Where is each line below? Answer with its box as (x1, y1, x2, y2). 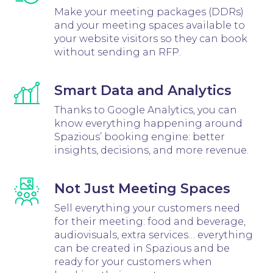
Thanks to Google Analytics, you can (54, 104, 237, 116)
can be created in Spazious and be (54, 242, 230, 254)
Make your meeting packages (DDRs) (54, 5, 244, 18)
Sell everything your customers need (54, 202, 240, 214)
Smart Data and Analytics (54, 82, 232, 99)
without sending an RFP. (54, 46, 181, 58)
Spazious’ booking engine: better (54, 130, 225, 143)
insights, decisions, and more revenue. (54, 144, 249, 156)
